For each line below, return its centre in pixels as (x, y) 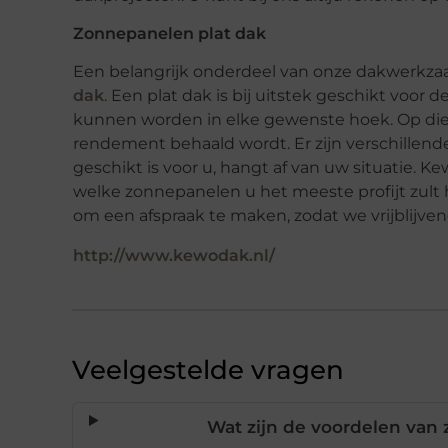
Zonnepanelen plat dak (169, 34)
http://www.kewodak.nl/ (174, 255)
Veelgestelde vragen (208, 369)
